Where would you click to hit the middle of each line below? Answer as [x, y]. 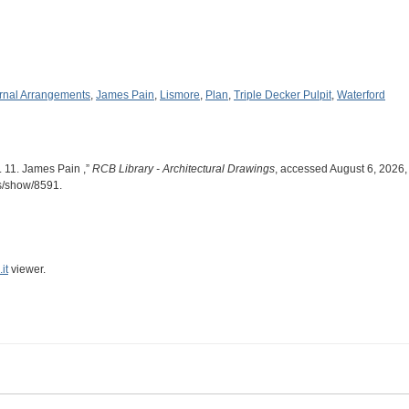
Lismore [180, 94]
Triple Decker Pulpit [283, 94]
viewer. [27, 269]
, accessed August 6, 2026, [341, 168]
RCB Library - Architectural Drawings [184, 168]
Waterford [361, 94]
